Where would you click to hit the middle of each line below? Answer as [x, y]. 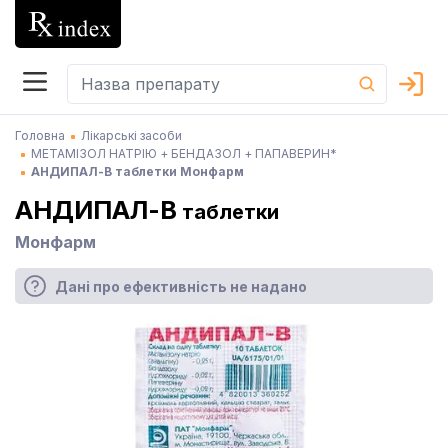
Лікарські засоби [131, 135]
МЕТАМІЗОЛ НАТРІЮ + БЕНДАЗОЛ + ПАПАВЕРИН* [184, 153]
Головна [40, 135]
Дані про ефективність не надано [181, 286]
